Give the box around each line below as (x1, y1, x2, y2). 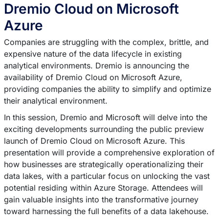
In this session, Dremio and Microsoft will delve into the (3, 112, 207, 122)
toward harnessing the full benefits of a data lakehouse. (3, 206, 209, 216)
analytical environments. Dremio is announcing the (3, 61, 189, 70)
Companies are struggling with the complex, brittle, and (3, 37, 209, 47)
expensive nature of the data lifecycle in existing (3, 49, 182, 59)
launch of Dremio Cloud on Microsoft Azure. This (3, 136, 185, 146)
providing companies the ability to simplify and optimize (3, 84, 211, 94)
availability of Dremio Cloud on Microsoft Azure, (3, 72, 182, 82)
